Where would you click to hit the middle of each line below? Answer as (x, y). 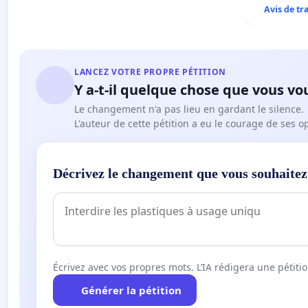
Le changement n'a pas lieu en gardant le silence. (189, 109)
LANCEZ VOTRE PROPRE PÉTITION (150, 71)
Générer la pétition (131, 290)
